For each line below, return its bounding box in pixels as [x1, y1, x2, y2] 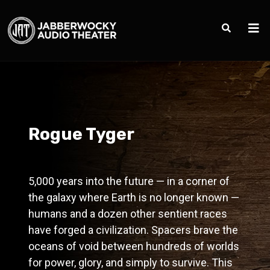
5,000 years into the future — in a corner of [28, 175, 230, 187]
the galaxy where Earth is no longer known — [28, 191, 240, 204]
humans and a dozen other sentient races [28, 207, 228, 220]
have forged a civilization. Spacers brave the [28, 224, 239, 236]
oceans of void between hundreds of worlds [28, 240, 240, 253]
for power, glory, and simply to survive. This [28, 256, 233, 269]
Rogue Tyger [28, 124, 135, 144]
